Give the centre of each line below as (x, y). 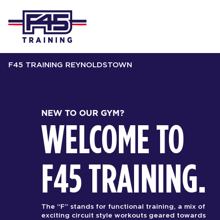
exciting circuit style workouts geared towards (124, 215)
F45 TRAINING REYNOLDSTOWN (70, 65)
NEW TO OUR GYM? (83, 113)
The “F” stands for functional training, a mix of (124, 206)
